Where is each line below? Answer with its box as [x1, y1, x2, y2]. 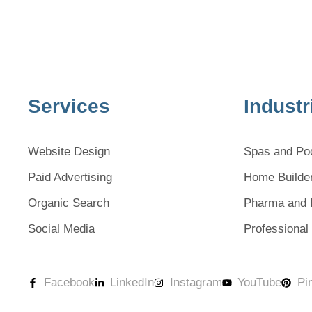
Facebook [43, 276, 95, 289]
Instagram [169, 276, 222, 289]
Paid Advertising [28, 171, 112, 184]
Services [28, 95, 110, 117]
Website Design [28, 145, 110, 158]
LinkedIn [110, 276, 154, 289]
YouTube [237, 276, 281, 289]
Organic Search [28, 196, 109, 210]
